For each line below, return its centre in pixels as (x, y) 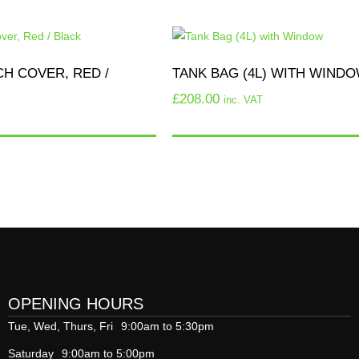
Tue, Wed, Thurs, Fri (61, 326)
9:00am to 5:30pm (167, 326)
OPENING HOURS (76, 303)
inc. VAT (243, 99)
